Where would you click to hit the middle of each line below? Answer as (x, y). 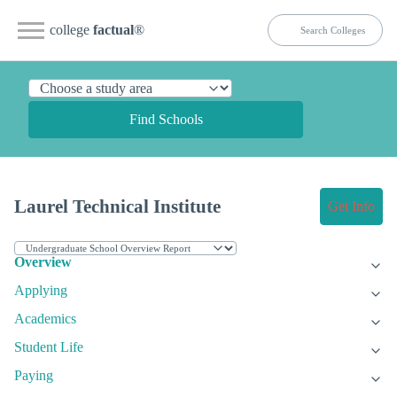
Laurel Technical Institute (117, 206)
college (71, 30)
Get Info (351, 206)
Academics (45, 319)
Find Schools (166, 119)
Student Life (49, 347)
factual (113, 30)
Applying (41, 291)
